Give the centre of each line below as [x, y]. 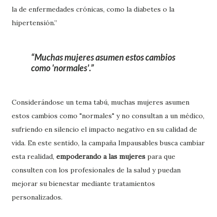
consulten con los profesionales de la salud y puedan [96, 170]
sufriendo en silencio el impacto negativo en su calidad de [104, 130]
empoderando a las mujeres [102, 157]
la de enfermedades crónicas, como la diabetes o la [93, 9]
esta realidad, [34, 157]
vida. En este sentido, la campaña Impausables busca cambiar [108, 143]
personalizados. [37, 197]
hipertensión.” [34, 23]
